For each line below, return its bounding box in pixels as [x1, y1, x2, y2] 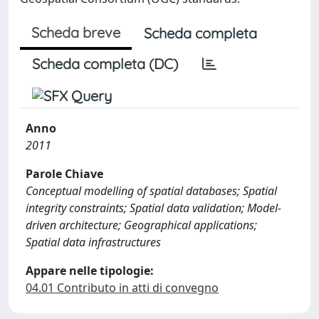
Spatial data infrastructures [26, 234, 161, 250]
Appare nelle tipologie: [26, 263, 154, 278]
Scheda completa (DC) [32, 55, 178, 73]
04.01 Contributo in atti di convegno [26, 280, 219, 296]
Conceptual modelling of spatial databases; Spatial [26, 183, 277, 199]
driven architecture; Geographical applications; [26, 217, 257, 233]
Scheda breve [31, 23, 120, 41]
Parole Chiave [26, 166, 103, 182]
